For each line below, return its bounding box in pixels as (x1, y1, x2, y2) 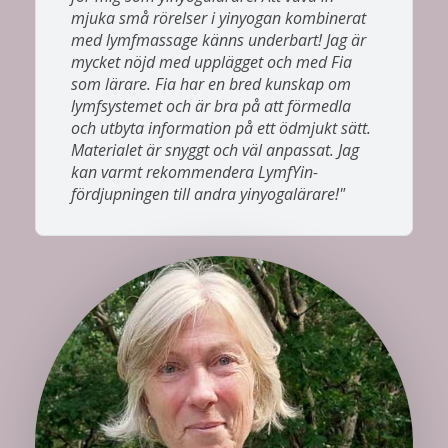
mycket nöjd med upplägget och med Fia (71, 50, 352, 73)
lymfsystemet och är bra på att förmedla (71, 94, 351, 117)
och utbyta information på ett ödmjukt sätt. (71, 116, 371, 139)
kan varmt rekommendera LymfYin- (71, 160, 318, 183)
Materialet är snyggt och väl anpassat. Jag (71, 138, 359, 161)
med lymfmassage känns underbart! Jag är (71, 28, 366, 51)
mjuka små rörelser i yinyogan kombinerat (71, 6, 366, 29)
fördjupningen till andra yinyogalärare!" (71, 182, 345, 205)
